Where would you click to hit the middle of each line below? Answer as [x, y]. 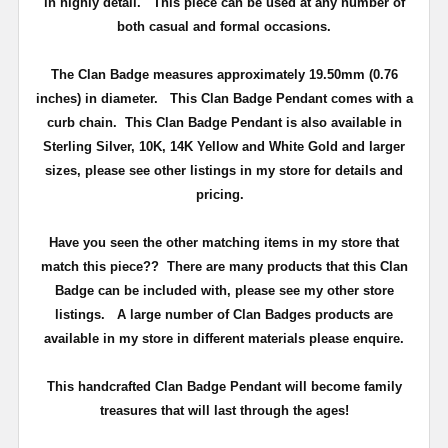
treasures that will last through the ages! [224, 410]
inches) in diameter [94, 98]
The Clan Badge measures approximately [179, 74]
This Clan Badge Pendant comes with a [291, 98]
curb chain [79, 122]
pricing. [224, 194]
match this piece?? [103, 266]
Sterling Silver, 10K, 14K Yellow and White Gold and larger [224, 146]
